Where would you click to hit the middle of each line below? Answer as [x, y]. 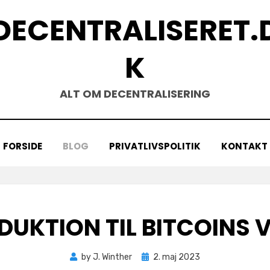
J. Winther [112, 257]
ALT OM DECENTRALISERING [135, 94]
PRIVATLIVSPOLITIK [155, 146]
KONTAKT [244, 146]
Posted [155, 256]
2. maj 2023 [177, 257]
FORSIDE [22, 146]
